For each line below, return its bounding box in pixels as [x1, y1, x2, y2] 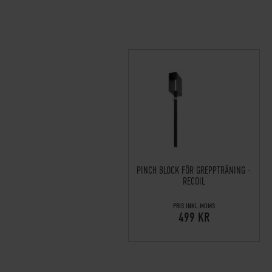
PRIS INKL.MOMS [172, 202, 215, 211]
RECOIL [182, 176, 205, 188]
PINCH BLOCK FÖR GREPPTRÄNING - [137, 165, 251, 177]
